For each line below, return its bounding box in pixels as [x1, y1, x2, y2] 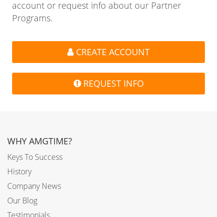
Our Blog [7, 195, 37, 206]
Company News [7, 181, 61, 191]
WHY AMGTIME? [7, 135, 72, 147]
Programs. [12, 12, 52, 24]
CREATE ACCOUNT [74, 46, 150, 58]
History [7, 166, 31, 177]
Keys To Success [7, 152, 62, 162]
